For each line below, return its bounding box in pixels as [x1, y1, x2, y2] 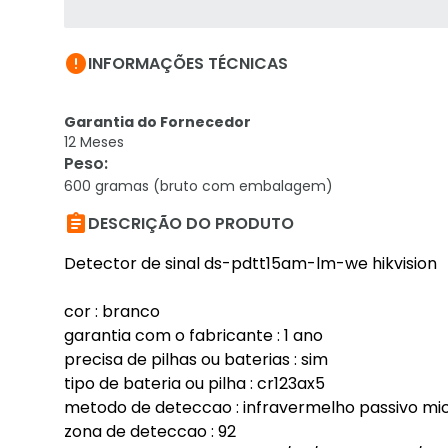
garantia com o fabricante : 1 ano [64, 324, 323, 347]
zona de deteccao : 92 [64, 420, 236, 443]
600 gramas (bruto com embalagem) [64, 176, 333, 196]
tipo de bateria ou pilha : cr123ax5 [64, 372, 325, 395]
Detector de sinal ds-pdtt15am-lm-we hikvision [64, 252, 437, 275]
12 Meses [64, 132, 124, 152]
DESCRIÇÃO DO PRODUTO [88, 212, 294, 235]
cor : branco [64, 300, 160, 323]
